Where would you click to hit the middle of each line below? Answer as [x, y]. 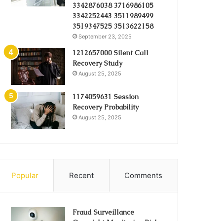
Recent [81, 175]
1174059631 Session [106, 97]
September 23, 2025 [105, 37]
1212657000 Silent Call [111, 53]
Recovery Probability [106, 107]
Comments [144, 175]
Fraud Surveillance [104, 212]
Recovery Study [98, 63]
